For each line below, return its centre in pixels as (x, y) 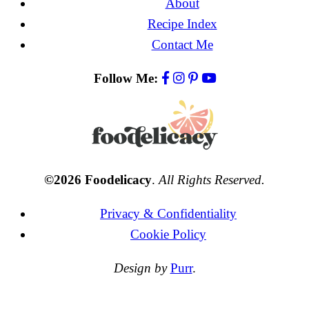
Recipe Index (182, 23)
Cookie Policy (168, 234)
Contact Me (182, 44)
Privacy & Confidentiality (168, 213)
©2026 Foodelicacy (98, 179)
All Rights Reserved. (212, 179)
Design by (140, 268)
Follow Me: (126, 78)
